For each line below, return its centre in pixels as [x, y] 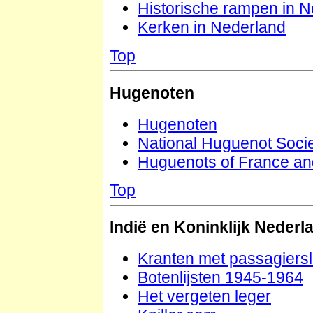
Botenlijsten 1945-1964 [220, 278]
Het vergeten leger [204, 297]
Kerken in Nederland [212, 28]
